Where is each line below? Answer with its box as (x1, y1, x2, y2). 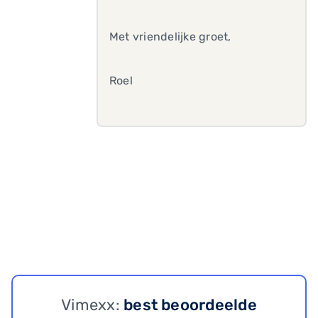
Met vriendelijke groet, (109, 30, 231, 43)
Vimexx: (61, 295, 124, 314)
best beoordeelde (124, 295, 257, 314)
